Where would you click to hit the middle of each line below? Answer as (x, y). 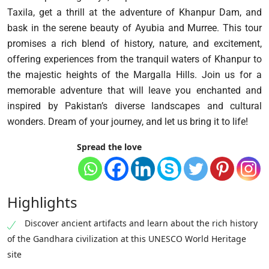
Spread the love (109, 147)
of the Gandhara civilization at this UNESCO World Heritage (127, 239)
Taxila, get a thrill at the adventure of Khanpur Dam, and (134, 13)
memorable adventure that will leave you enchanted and (134, 91)
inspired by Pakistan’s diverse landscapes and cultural (134, 106)
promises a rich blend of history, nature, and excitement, (134, 44)
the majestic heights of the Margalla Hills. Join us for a (134, 75)
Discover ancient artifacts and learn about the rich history (141, 223)
